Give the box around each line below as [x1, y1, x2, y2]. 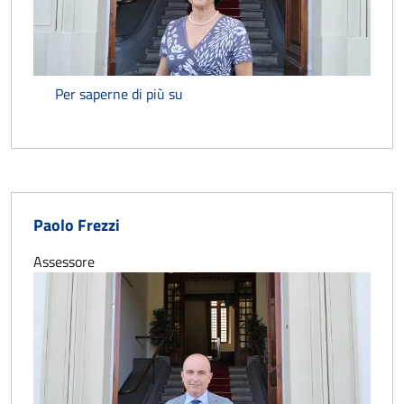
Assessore [33, 250, 95, 272]
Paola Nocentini [182, 81, 279, 104]
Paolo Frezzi [33, 212, 120, 237]
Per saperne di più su [55, 82, 183, 105]
